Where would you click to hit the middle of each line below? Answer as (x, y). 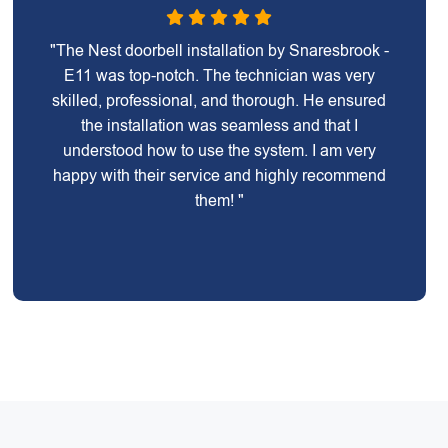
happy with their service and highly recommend (219, 175)
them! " (219, 200)
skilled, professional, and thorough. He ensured (219, 100)
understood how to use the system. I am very (219, 150)
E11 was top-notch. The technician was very (219, 75)
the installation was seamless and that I (219, 125)
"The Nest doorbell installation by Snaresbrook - (219, 50)
